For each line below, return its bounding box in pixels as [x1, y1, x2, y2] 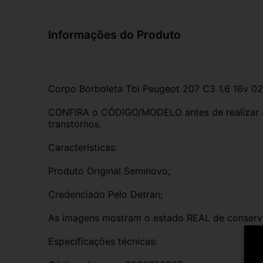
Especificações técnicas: [48, 235, 157, 247]
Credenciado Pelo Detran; [48, 188, 163, 200]
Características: [48, 141, 117, 153]
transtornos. [48, 117, 102, 130]
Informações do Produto [48, 27, 181, 42]
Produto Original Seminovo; [48, 164, 170, 177]
